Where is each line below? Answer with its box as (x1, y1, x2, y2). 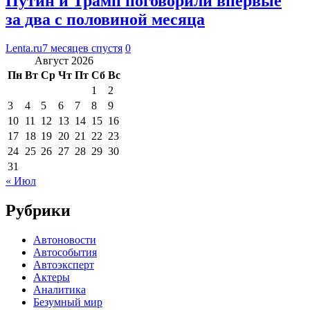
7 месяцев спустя (42, 42, 122, 55)
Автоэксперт (33, 259, 94, 271)
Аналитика (33, 284, 86, 296)
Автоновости (33, 234, 96, 246)
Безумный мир (33, 296, 102, 309)
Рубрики (6, 201, 71, 220)
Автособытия (33, 246, 97, 259)
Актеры (33, 271, 70, 284)
